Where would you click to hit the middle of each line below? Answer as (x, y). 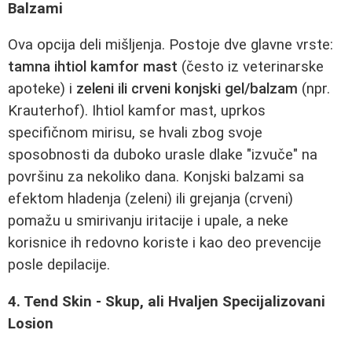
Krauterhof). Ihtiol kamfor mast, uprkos (137, 111)
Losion (31, 323)
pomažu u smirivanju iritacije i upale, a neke (148, 221)
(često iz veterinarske (251, 67)
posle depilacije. (59, 265)
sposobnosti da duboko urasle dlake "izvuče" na (163, 155)
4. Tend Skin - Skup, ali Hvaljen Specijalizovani (167, 301)
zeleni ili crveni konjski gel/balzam (187, 89)
